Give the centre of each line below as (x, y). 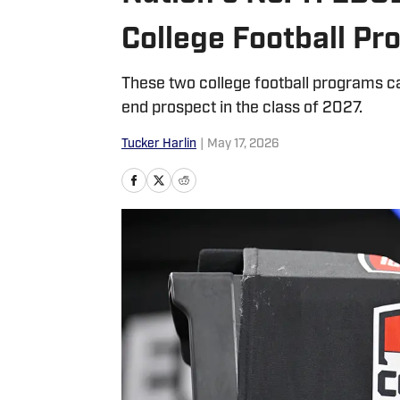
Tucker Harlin (159, 144)
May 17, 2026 (243, 144)
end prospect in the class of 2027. (242, 108)
